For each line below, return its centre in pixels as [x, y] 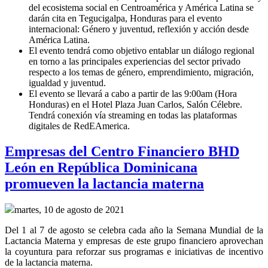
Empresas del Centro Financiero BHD [122, 151]
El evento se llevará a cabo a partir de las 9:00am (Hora [133, 93]
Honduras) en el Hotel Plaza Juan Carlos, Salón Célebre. [135, 104]
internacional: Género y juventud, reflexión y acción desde [139, 29]
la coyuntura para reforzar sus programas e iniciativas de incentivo [134, 252]
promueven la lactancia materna [104, 183]
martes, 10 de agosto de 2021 [69, 210]
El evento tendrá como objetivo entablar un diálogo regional [141, 50]
